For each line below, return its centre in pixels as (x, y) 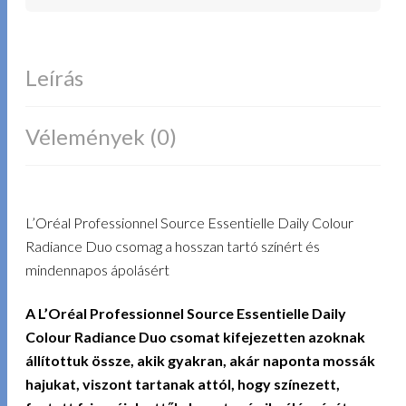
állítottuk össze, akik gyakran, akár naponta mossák (201, 361)
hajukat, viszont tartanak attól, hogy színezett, (183, 384)
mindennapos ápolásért (98, 269)
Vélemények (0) (101, 136)
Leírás (55, 77)
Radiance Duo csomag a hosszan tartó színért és (173, 246)
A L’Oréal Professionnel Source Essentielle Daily (186, 314)
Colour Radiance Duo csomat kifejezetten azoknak (196, 337)
